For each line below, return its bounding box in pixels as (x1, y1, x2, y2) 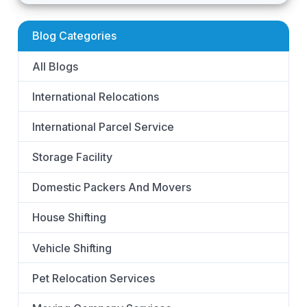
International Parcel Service (32, 119, 174, 134)
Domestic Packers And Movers (32, 180, 191, 195)
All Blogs (32, 59, 78, 73)
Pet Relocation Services (32, 271, 155, 285)
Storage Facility (32, 150, 112, 164)
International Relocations (32, 89, 159, 103)
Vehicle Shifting (32, 241, 112, 255)
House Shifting (32, 210, 106, 225)
